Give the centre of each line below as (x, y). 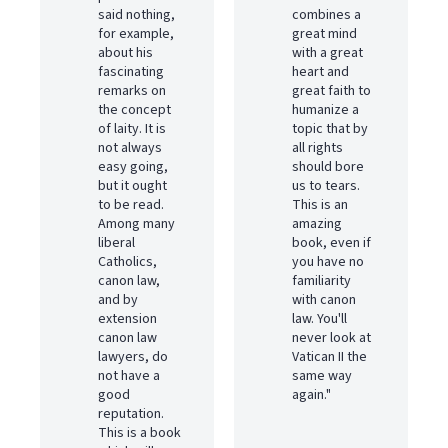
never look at (331, 338)
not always (130, 148)
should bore (328, 167)
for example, (136, 34)
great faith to (331, 91)
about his (125, 53)
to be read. (131, 205)
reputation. (131, 414)
